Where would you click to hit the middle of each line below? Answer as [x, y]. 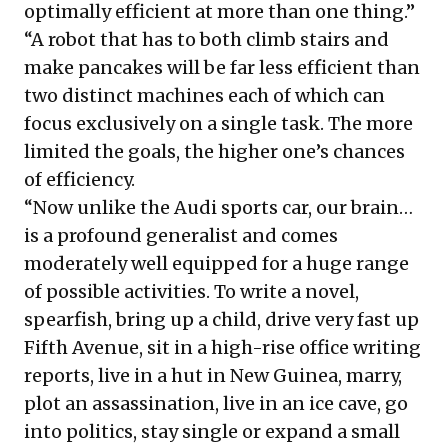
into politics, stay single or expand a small [212, 431]
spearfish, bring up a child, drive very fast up [221, 319]
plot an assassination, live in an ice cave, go [216, 403]
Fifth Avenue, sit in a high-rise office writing [222, 347]
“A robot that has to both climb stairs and [206, 39]
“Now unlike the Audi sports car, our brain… [218, 207]
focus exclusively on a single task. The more [218, 123]
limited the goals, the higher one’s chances [214, 151]
